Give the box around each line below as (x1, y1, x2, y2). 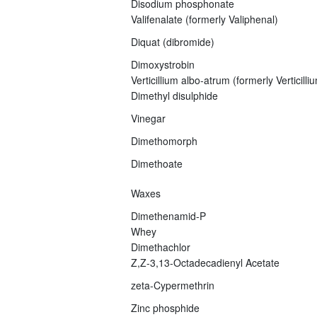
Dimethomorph (130, 133, 197, 148)
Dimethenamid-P (130, 208, 206, 223)
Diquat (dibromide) (130, 34, 214, 49)
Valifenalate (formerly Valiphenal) (130, 11, 278, 26)
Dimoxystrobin (130, 57, 195, 71)
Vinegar (130, 110, 166, 125)
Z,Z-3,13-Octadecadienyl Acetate (130, 255, 279, 270)
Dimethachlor (130, 239, 190, 254)
